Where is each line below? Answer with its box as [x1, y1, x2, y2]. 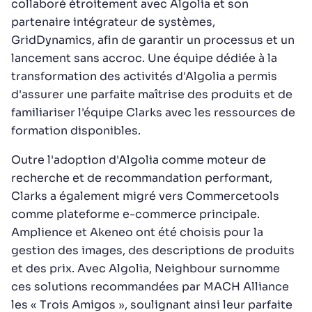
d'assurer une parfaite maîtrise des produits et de [11, 87, 292, 102]
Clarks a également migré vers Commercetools [11, 189, 279, 203]
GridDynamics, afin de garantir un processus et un [11, 33, 295, 47]
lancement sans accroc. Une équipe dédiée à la [11, 51, 277, 65]
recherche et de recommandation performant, [11, 171, 272, 185]
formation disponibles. [11, 123, 141, 138]
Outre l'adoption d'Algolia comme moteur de [11, 153, 266, 167]
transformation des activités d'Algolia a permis [11, 69, 277, 84]
